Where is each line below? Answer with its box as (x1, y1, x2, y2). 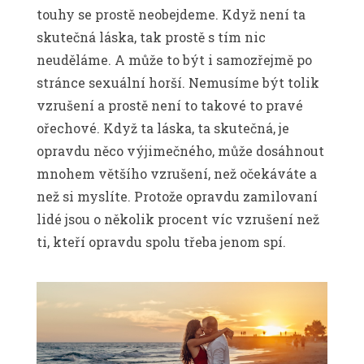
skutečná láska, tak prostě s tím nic (37, 28, 266, 45)
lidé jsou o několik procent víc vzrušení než (37, 210, 319, 227)
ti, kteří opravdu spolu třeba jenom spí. (37, 232, 286, 250)
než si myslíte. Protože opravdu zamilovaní (37, 187, 318, 205)
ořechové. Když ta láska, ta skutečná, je (37, 119, 289, 136)
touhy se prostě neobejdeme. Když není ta (37, 5, 305, 23)
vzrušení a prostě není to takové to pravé (37, 96, 303, 114)
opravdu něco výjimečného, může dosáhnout (37, 141, 324, 159)
